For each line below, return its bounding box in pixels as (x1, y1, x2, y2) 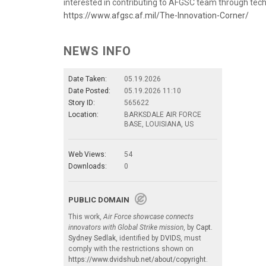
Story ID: (68, 98, 95, 107)
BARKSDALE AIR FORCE (124, 110, 201, 119)
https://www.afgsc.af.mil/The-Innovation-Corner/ (64, 10, 249, 20)
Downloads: (68, 161, 107, 170)
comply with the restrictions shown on (68, 244, 194, 253)
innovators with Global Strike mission (68, 223, 183, 232)
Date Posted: (68, 86, 110, 95)
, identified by (116, 233, 160, 242)
